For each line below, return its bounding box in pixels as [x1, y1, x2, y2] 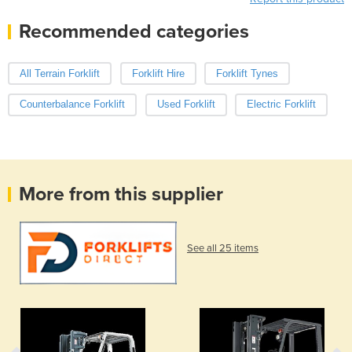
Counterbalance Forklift [20, 98, 125, 111]
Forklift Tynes [216, 67, 278, 79]
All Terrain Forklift [20, 67, 100, 79]
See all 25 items [187, 242, 258, 255]
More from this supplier [19, 182, 223, 207]
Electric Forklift [247, 98, 316, 111]
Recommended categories [19, 19, 249, 43]
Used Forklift [156, 98, 215, 111]
